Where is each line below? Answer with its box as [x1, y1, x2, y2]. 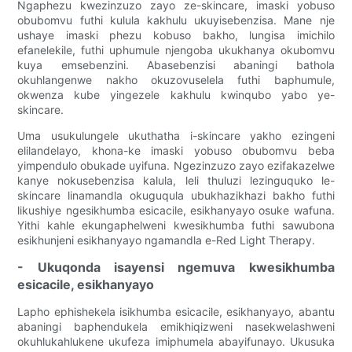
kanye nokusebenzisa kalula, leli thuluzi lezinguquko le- [17, 174, 335, 188]
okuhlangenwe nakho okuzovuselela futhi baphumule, [17, 73, 335, 87]
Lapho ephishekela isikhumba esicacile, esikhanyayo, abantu [17, 305, 335, 319]
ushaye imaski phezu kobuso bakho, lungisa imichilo [17, 28, 335, 42]
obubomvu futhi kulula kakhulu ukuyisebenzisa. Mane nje [17, 13, 335, 27]
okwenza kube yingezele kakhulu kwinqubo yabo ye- [17, 88, 335, 102]
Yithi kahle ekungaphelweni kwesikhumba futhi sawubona [17, 218, 335, 233]
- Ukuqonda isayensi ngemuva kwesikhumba [17, 259, 335, 276]
